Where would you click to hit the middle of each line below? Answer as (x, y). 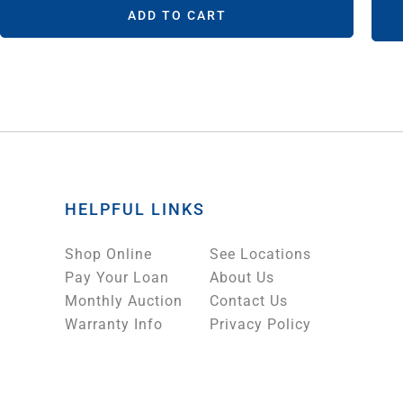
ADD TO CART (177, 15)
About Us (242, 278)
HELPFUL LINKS (135, 210)
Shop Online (108, 255)
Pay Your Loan (117, 278)
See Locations (260, 255)
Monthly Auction (124, 301)
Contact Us (249, 301)
